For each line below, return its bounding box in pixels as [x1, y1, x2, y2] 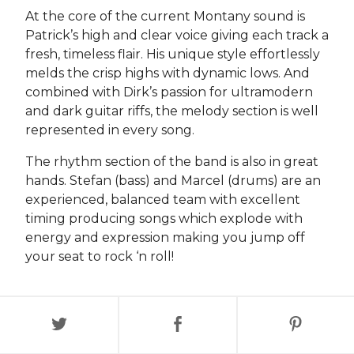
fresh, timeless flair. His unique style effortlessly [25, 47, 320, 62]
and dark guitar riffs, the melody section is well [25, 104, 318, 119]
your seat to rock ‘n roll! [25, 249, 174, 264]
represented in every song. [25, 122, 194, 137]
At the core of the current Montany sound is [25, 9, 305, 24]
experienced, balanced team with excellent [25, 192, 300, 207]
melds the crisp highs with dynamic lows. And [25, 66, 310, 81]
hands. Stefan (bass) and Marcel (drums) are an [25, 173, 321, 188]
